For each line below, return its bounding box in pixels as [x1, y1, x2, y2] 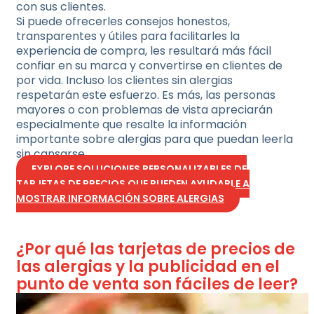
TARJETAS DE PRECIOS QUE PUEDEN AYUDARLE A [16, 177, 250, 191]
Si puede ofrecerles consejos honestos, [16, 13, 230, 29]
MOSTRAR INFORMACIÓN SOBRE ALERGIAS [16, 191, 224, 205]
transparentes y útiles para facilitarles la [16, 28, 240, 44]
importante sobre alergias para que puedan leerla [16, 131, 293, 147]
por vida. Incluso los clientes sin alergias [16, 72, 233, 88]
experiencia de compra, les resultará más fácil [16, 43, 271, 59]
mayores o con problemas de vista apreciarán [16, 102, 273, 118]
